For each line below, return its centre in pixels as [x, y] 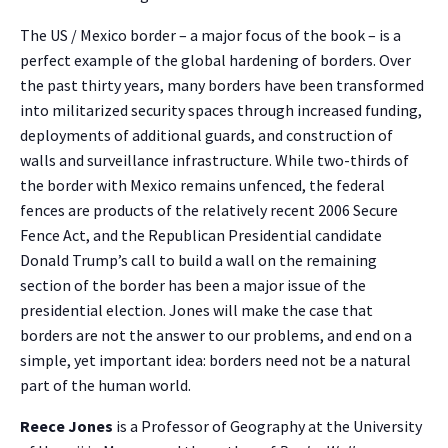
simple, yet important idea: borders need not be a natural [215, 360]
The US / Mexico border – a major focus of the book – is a [210, 35]
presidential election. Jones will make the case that [196, 310]
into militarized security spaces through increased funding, [221, 110]
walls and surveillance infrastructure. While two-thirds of [214, 160]
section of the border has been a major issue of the [193, 285]
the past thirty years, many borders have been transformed [222, 85]
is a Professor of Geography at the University [267, 426]
